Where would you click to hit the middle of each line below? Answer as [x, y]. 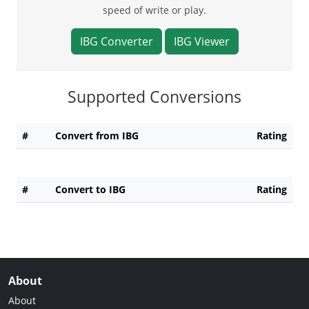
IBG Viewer [201, 41]
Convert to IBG [90, 189]
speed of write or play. [154, 10]
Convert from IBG [97, 135]
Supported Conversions [154, 96]
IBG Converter [116, 41]
